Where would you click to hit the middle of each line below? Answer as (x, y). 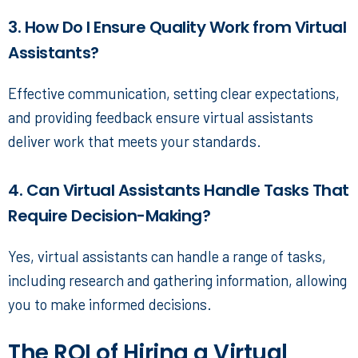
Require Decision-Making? (109, 216)
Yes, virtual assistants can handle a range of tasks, (167, 257)
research (96, 280)
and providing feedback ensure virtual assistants (161, 117)
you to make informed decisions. (110, 304)
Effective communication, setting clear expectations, (174, 93)
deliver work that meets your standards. (135, 141)
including (38, 280)
